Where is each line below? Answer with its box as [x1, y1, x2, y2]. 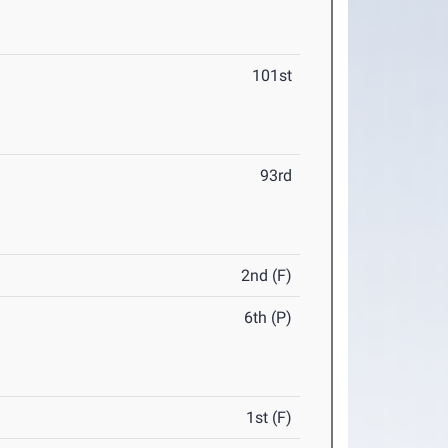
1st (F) [246, 408, 293, 427]
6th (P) [244, 308, 293, 327]
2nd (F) [241, 266, 293, 285]
